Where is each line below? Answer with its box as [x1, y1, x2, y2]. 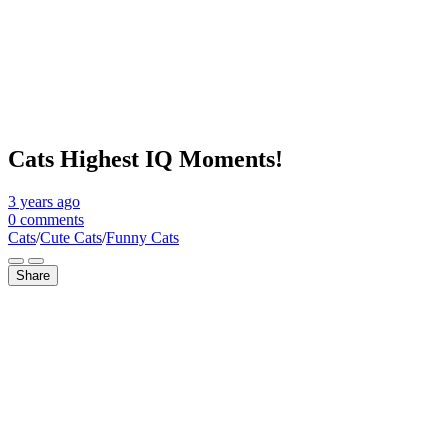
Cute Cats [40, 228, 102, 246]
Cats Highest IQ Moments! [8, 145, 283, 172]
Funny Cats [106, 228, 179, 246]
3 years [8, 192, 53, 210]
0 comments [8, 210, 84, 228]
